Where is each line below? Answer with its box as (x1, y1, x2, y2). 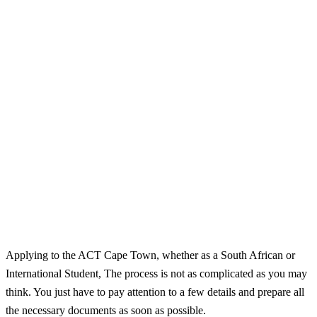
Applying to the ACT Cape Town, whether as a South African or (6, 248, 295, 261)
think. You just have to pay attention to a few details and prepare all (6, 285, 304, 298)
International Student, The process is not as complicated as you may (6, 267, 307, 279)
